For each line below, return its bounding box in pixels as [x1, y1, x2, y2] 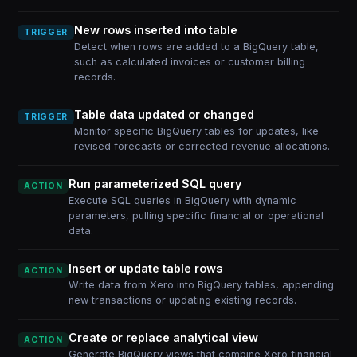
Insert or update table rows [69, 261, 223, 275]
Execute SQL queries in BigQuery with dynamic [69, 194, 297, 206]
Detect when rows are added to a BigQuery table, [73, 41, 319, 53]
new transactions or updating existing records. [69, 294, 297, 306]
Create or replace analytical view [69, 331, 259, 344]
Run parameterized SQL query [69, 177, 242, 190]
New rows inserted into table [73, 23, 237, 37]
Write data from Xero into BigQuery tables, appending [69, 279, 335, 291]
